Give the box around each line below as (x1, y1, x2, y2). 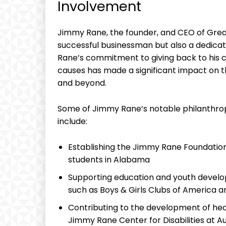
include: (58, 116, 87, 128)
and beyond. (58, 77, 106, 89)
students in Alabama (68, 154, 150, 166)
